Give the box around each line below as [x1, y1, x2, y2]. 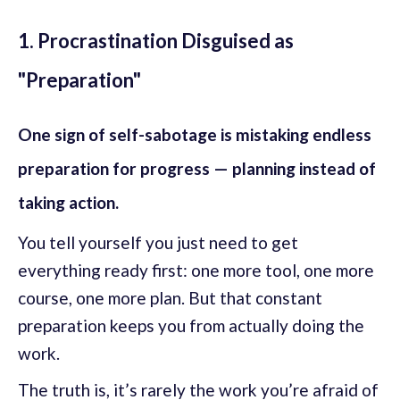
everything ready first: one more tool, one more [18, 260, 374, 281]
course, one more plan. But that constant [18, 287, 322, 309]
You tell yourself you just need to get [18, 232, 298, 254]
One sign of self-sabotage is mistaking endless [18, 124, 371, 146]
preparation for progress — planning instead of [18, 158, 376, 179]
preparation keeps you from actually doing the [18, 315, 364, 337]
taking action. [18, 192, 119, 213]
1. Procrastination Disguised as [18, 29, 294, 54]
